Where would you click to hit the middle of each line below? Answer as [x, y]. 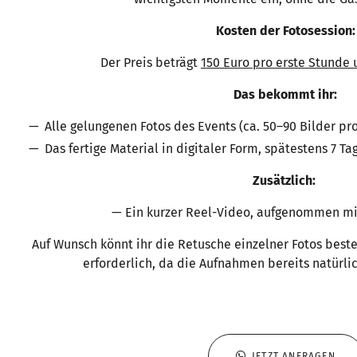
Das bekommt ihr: [286, 95]
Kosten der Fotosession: [285, 31]
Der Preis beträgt [150, 63]
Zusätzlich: [285, 180]
